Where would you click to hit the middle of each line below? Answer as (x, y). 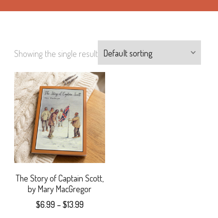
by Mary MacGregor (60, 189)
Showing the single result (56, 53)
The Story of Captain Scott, (60, 178)
